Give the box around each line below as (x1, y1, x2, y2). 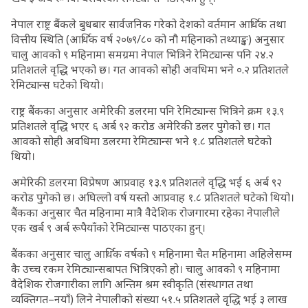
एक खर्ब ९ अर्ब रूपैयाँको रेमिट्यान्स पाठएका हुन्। (11, 220, 206, 235)
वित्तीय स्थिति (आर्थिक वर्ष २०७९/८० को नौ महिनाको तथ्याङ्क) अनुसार (11, 32, 285, 47)
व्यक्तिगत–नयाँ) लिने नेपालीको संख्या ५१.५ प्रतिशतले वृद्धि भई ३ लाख (11, 291, 287, 307)
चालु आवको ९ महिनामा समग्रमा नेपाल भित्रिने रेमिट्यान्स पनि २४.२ (11, 47, 274, 62)
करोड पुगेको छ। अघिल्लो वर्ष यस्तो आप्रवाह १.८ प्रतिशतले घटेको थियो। (11, 190, 294, 205)
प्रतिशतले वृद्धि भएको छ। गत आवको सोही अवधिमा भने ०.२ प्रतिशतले (11, 62, 289, 77)
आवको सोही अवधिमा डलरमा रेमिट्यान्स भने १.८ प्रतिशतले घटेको (11, 133, 272, 148)
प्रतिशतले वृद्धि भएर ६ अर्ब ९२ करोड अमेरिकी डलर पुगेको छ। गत (11, 118, 270, 133)
